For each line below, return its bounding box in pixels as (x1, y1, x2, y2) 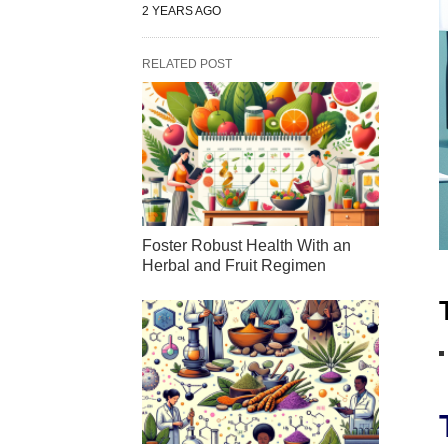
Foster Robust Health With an (142, 237, 351, 255)
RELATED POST (142, 57, 232, 71)
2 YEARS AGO (142, 4, 221, 18)
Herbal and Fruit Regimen (142, 257, 326, 275)
